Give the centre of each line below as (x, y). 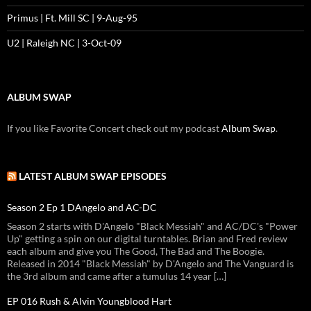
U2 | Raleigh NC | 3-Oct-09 (64, 43)
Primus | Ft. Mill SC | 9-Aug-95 (72, 18)
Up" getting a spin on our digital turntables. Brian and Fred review (147, 239)
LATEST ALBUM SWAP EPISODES (93, 176)
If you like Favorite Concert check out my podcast (114, 128)
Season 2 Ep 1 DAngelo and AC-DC (82, 208)
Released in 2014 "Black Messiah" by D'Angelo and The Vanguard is (150, 264)
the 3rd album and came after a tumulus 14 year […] (117, 276)
